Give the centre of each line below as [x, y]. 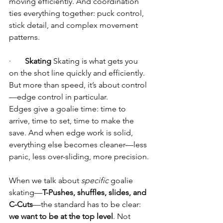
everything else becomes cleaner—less [79, 145]
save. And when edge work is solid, [72, 133]
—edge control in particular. [58, 97]
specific [95, 180]
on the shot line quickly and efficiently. [78, 73]
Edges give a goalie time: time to [68, 109]
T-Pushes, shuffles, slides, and [95, 192]
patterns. [24, 37]
